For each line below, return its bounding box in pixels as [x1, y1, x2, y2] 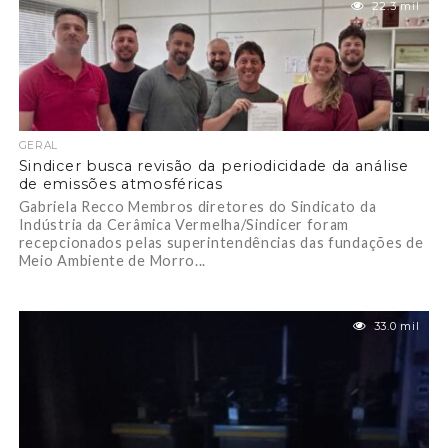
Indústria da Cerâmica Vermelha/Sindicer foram [18, 216, 350, 233]
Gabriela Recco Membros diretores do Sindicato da [18, 198, 377, 215]
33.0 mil [373, 319, 420, 333]
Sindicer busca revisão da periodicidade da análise [18, 157, 409, 175]
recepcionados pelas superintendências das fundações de [18, 234, 424, 251]
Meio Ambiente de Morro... [18, 252, 207, 269]
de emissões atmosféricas [18, 175, 223, 193]
